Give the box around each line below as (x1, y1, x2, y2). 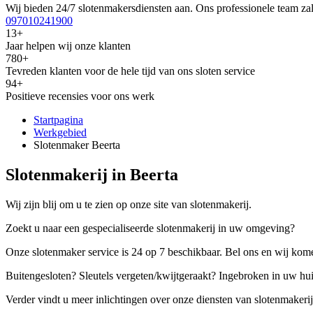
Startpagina (34, 113, 83, 126)
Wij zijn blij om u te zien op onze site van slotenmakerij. (6, 198, 252, 210)
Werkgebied (34, 126, 87, 138)
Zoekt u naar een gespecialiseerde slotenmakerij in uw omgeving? (6, 221, 295, 234)
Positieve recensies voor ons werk (6, 89, 154, 102)
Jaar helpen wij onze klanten (6, 39, 131, 52)
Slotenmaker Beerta (34, 138, 120, 151)
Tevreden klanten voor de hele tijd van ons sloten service (6, 64, 255, 77)
